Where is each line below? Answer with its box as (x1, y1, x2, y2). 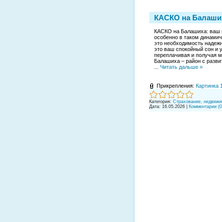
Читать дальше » (160, 63, 203, 70)
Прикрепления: (157, 82, 196, 89)
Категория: (149, 99, 171, 104)
